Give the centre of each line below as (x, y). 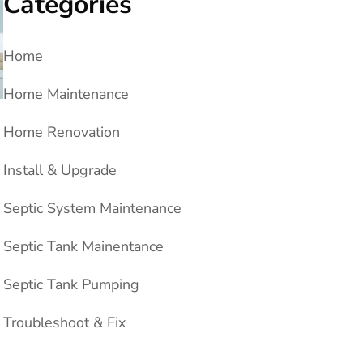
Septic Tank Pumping (71, 284)
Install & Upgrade (60, 170)
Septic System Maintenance (92, 208)
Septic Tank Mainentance (83, 246)
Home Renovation (62, 132)
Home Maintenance (66, 94)
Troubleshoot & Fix (64, 322)
